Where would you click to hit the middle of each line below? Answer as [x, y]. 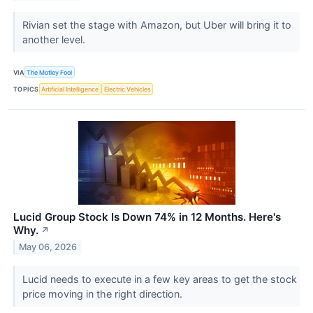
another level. [55, 40]
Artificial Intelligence [70, 89]
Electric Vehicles [127, 89]
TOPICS [26, 89]
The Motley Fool [50, 72]
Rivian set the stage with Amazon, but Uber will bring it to [156, 25]
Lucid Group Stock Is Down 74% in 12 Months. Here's [147, 217]
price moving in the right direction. [103, 293]
